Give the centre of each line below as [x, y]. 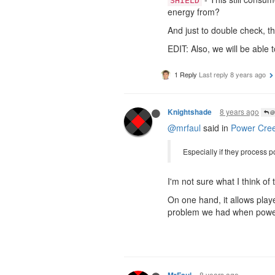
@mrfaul [184, 127]
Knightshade [190, 112]
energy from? [194, 11]
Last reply [215, 74]
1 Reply [186, 74]
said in [216, 127]
